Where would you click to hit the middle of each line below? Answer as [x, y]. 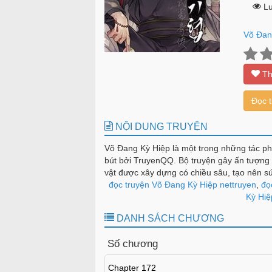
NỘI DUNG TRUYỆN [160, 127]
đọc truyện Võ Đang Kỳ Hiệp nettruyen [182, 185]
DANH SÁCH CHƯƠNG [169, 218]
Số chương [133, 244]
